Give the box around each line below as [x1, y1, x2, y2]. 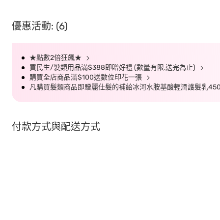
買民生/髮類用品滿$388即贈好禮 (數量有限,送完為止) [29, 63, 197, 72]
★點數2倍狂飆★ [29, 54, 83, 62]
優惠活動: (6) [12, 20, 68, 32]
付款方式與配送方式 [12, 121, 100, 133]
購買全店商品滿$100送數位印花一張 [29, 73, 143, 82]
